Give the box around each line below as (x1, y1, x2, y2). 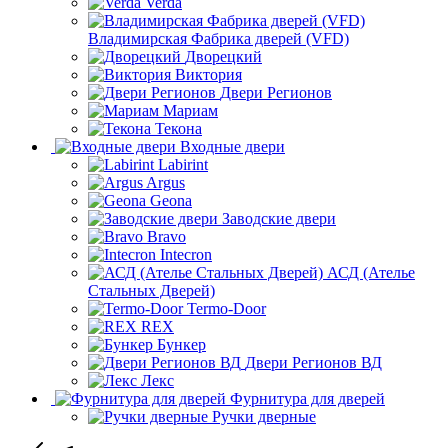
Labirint (158, 155, 208, 173)
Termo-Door (187, 299, 266, 317)
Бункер (157, 335, 206, 353)
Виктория (175, 65, 242, 83)
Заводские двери (222, 209, 336, 227)
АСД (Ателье (327, 263, 415, 281)
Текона (155, 119, 202, 137)
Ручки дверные (212, 407, 316, 425)
